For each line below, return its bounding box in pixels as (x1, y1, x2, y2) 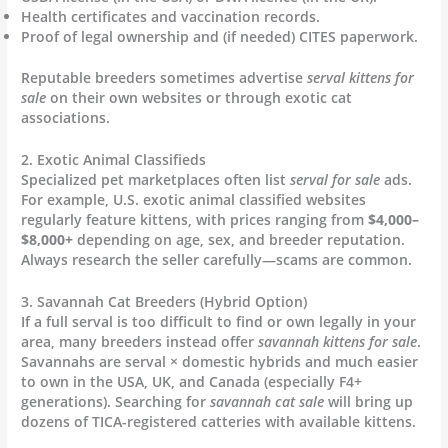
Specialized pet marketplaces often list (21, 169, 291, 189)
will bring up (324, 391, 414, 411)
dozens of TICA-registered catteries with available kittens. (21, 411, 417, 431)
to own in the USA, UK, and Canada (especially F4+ (21, 371, 363, 391)
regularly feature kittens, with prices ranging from (21, 209, 369, 229)
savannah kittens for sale (258, 331, 418, 351)
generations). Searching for (21, 391, 211, 411)
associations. (21, 107, 111, 127)
